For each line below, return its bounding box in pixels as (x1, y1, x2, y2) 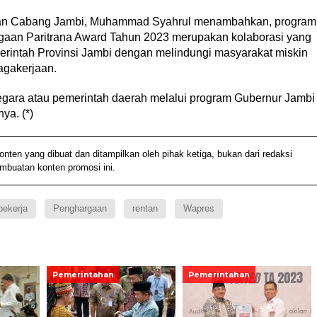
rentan (132, 202, 158, 214)
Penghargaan (52, 202, 107, 214)
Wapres (183, 202, 214, 214)
